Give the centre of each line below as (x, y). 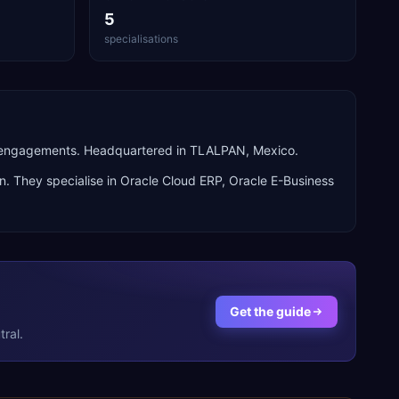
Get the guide (270, 311)
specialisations (141, 39)
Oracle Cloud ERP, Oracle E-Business (227, 180)
